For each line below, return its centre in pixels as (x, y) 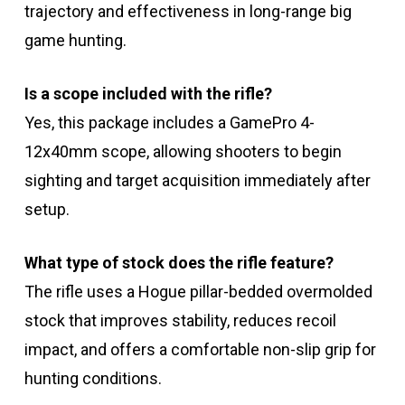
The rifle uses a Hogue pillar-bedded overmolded (198, 292)
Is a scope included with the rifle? (148, 94)
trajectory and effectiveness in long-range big (188, 12)
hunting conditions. (93, 379)
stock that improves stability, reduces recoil (180, 321)
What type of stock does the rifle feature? (179, 263)
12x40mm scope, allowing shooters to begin (183, 152)
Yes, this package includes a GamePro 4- (169, 123)
